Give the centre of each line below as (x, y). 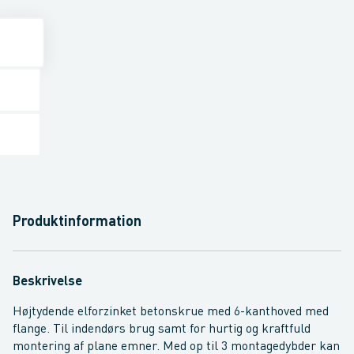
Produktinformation (77, 222)
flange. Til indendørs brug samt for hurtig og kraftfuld (162, 330)
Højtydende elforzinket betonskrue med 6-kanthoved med (171, 312)
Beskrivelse (47, 282)
